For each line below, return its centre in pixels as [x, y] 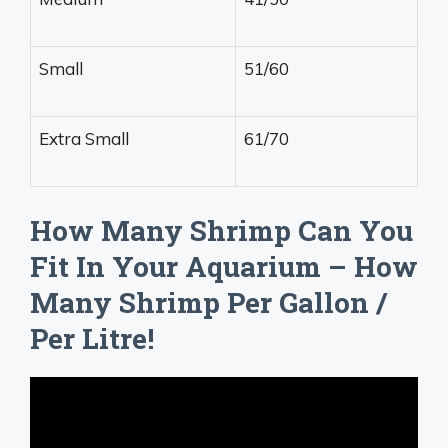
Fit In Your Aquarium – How [224, 266]
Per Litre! [92, 338]
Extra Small [84, 139]
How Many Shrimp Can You [221, 230]
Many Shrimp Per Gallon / [208, 302]
